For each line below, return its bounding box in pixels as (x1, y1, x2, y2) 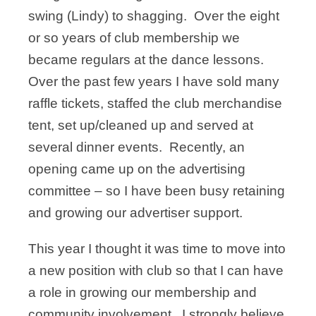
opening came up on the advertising (28, 162, 245, 177)
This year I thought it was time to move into (28, 241, 286, 257)
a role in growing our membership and (28, 285, 257, 300)
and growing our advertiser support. (28, 205, 243, 221)
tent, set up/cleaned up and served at (28, 118, 253, 133)
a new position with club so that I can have (28, 263, 284, 279)
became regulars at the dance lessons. (28, 52, 267, 68)
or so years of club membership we (28, 30, 240, 46)
